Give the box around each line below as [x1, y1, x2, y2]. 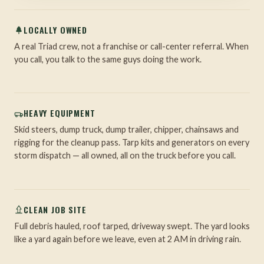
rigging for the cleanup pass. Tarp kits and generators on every [14, 137, 249, 148]
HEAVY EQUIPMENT [24, 107, 95, 120]
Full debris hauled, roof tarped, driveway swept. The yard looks [14, 220, 250, 231]
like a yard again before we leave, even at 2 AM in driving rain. [14, 233, 241, 244]
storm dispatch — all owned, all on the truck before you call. [14, 150, 236, 161]
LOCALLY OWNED [24, 24, 87, 37]
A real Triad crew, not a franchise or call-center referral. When [14, 41, 249, 52]
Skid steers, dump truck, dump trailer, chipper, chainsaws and [14, 124, 239, 135]
